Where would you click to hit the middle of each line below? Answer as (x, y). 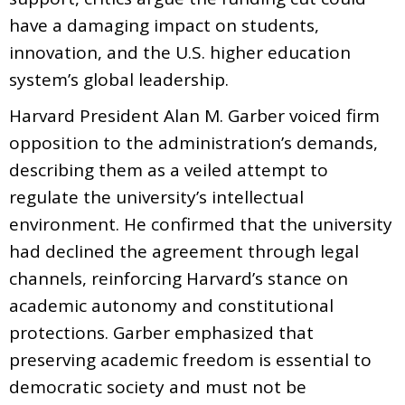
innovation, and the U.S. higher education (180, 52)
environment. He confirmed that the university (201, 224)
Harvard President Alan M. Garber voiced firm (194, 115)
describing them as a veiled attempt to (169, 170)
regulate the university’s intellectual (156, 197)
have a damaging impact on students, (164, 25)
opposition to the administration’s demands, (193, 142)
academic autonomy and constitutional (171, 305)
